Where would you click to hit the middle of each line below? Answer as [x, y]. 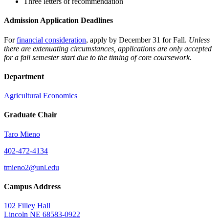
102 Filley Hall [27, 206]
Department [24, 76]
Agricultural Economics [41, 96]
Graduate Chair [31, 115]
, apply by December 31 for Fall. [137, 40]
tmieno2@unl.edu [32, 167]
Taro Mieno [22, 134]
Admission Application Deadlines [58, 21]
